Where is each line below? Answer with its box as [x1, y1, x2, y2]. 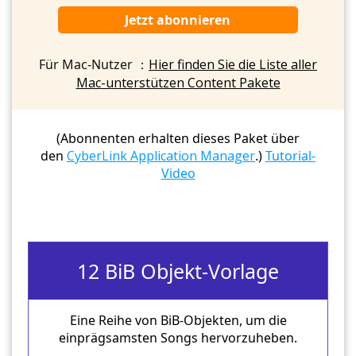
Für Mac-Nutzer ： [39, 56, 149, 73]
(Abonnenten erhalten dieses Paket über [56, 130, 300, 147]
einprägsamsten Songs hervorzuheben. [59, 329, 297, 346]
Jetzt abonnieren [125, 11, 231, 29]
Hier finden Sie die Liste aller [149, 56, 317, 73]
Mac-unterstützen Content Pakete [75, 74, 281, 91]
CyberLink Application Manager [67, 147, 255, 164]
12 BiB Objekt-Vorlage [77, 257, 279, 284]
